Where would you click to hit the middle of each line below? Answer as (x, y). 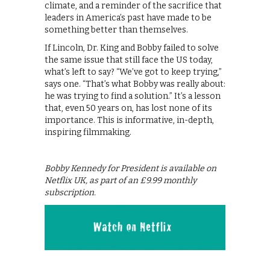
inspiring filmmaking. (88, 132)
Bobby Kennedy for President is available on (130, 168)
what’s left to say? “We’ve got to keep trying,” (133, 72)
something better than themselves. (116, 30)
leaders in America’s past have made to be (128, 17)
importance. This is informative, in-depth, (129, 120)
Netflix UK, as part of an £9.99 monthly (121, 180)
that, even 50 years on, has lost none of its (128, 108)
